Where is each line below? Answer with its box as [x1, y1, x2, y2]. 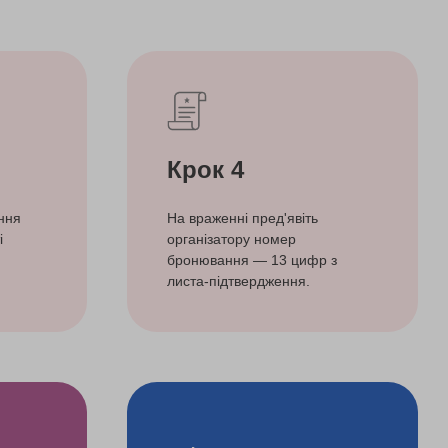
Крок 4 [167, 155, 244, 183]
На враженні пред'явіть [167, 209, 318, 226]
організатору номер [167, 230, 296, 247]
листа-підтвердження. [167, 272, 310, 289]
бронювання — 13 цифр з [167, 251, 337, 268]
